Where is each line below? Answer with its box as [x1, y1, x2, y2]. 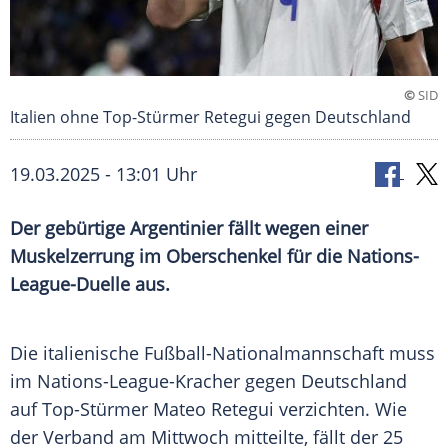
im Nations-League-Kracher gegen [10, 369, 301, 394]
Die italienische [10, 341, 144, 366]
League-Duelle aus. [10, 272, 170, 297]
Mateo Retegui [153, 397, 274, 422]
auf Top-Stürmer [10, 397, 153, 422]
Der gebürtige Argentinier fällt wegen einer [10, 216, 368, 241]
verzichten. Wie [274, 397, 407, 422]
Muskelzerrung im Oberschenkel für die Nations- [10, 244, 419, 269]
